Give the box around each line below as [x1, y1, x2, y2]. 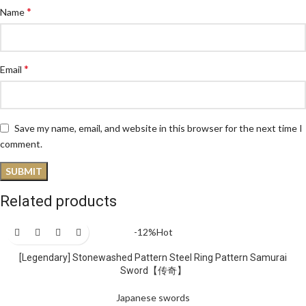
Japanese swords [116, 292, 190, 304]
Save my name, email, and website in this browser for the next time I [14, 122, 303, 134]
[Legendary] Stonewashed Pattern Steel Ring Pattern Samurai [19, 252, 287, 264]
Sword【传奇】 [120, 265, 186, 277]
